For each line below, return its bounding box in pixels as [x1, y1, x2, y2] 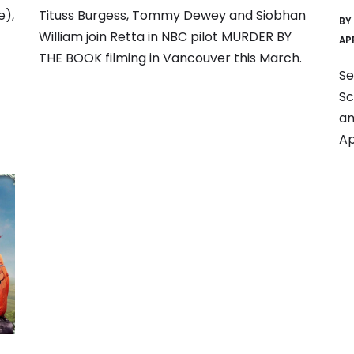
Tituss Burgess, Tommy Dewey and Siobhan [39, 6, 306, 25]
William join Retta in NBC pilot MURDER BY [39, 28, 292, 47]
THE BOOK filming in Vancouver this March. [39, 49, 302, 68]
